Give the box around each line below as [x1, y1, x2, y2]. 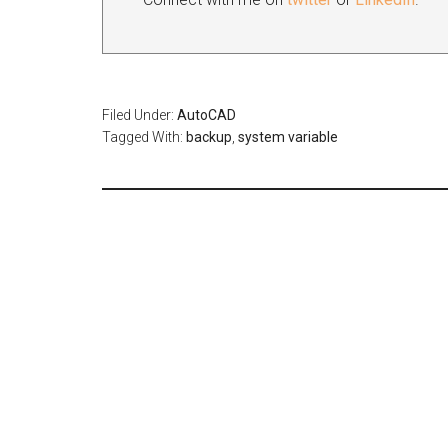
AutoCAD [177, 107, 236, 123]
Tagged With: [102, 129, 186, 145]
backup [186, 129, 232, 145]
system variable [238, 129, 338, 145]
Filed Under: [102, 107, 177, 123]
